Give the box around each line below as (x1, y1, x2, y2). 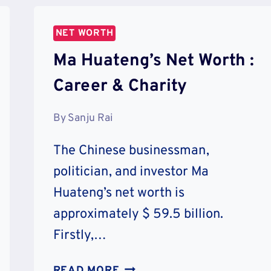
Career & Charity (53, 75, 187, 97)
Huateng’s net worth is (53, 184, 184, 201)
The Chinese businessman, (53, 142, 209, 159)
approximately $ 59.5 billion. (53, 206, 226, 223)
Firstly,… (53, 227, 106, 244)
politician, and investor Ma (53, 163, 209, 180)
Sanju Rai (67, 111, 113, 125)
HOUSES (119, 10, 166, 24)
